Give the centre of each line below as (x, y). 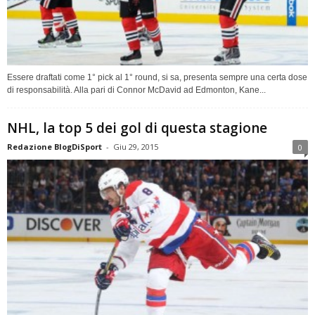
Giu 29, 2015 (136, 147)
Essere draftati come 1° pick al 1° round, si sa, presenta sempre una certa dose (157, 78)
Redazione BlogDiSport (54, 147)
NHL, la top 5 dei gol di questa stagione (137, 128)
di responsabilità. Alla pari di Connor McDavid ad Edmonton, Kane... (136, 90)
